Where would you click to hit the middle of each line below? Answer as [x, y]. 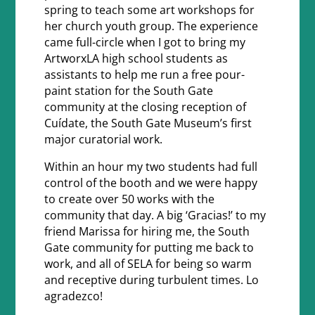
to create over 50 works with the [129, 199]
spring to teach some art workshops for [149, 10]
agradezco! [75, 296]
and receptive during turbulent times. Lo [151, 280]
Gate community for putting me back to [149, 248]
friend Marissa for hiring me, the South [147, 232]
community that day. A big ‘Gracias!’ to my [155, 216]
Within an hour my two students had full [150, 167]
